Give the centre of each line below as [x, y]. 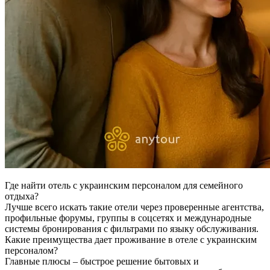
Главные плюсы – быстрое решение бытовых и [102, 262]
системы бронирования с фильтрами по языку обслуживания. [132, 229]
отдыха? [22, 196]
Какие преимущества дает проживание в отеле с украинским [131, 240]
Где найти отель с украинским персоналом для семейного [124, 186]
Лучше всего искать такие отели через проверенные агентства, [134, 207]
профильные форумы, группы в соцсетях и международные [128, 218]
